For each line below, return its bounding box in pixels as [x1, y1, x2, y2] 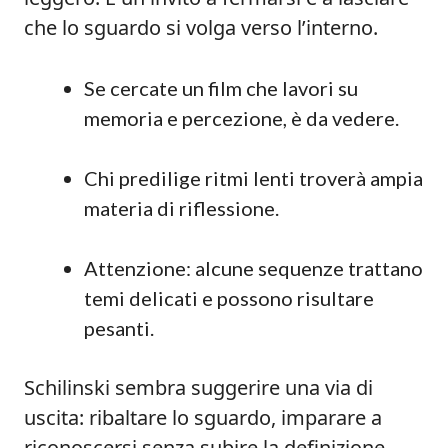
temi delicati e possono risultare [84, 286, 374, 310]
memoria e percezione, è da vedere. [84, 106, 399, 130]
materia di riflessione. [84, 196, 279, 220]
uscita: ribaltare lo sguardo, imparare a [24, 404, 382, 431]
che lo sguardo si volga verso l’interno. [24, 14, 378, 41]
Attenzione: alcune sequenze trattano [84, 256, 423, 280]
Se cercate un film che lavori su [84, 76, 358, 100]
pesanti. [84, 316, 154, 340]
